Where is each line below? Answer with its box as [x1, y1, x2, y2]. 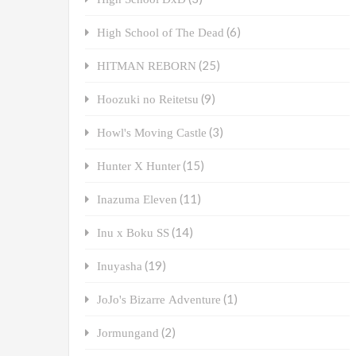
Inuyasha [97, 260, 142, 273]
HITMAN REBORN [97, 60, 196, 72]
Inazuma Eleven [97, 193, 177, 206]
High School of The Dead [97, 26, 224, 39]
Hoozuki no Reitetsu [97, 93, 199, 106]
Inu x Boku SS [97, 226, 169, 239]
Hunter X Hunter [97, 160, 180, 172]
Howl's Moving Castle [97, 126, 207, 139]
